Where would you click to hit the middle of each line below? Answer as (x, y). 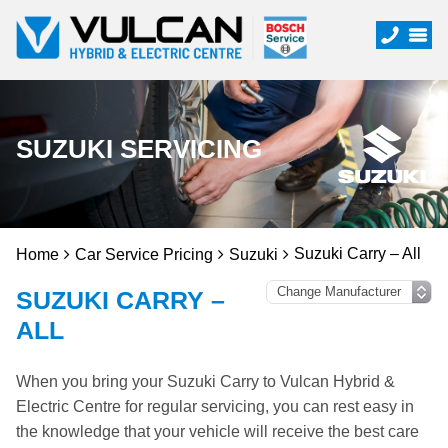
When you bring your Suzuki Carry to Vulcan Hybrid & (205, 381)
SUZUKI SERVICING (139, 149)
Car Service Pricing (144, 254)
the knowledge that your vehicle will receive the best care (217, 431)
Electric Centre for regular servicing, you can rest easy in (215, 406)
